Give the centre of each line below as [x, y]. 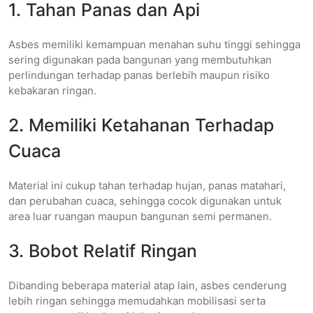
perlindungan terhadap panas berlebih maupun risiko [139, 75]
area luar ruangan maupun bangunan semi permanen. [140, 216]
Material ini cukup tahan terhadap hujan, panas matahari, [147, 185]
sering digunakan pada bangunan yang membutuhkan [140, 59]
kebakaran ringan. [52, 90]
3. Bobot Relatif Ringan [103, 250]
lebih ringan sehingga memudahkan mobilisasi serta [137, 300]
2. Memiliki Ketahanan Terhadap [141, 125]
